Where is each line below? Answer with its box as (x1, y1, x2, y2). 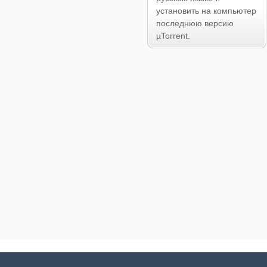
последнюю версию (156, 18, 234, 28)
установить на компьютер (156, 6, 256, 15)
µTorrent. (156, 31, 190, 41)
